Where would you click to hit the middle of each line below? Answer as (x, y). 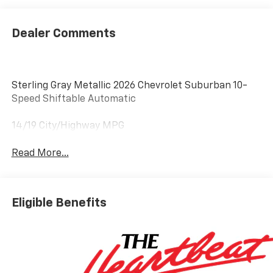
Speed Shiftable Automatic (73, 99)
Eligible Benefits (59, 203)
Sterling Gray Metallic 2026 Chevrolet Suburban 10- (129, 86)
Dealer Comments (63, 33)
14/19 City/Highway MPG (68, 126)
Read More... (40, 153)
